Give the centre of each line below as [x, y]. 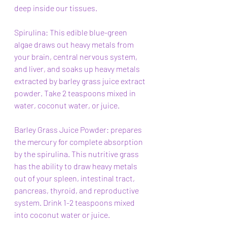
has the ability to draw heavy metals [77, 166]
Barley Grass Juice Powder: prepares [79, 129]
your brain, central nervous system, [77, 56]
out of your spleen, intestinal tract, [75, 178]
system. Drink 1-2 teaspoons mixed [75, 202]
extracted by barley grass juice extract [81, 81]
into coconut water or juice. [62, 215]
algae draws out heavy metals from [75, 44]
